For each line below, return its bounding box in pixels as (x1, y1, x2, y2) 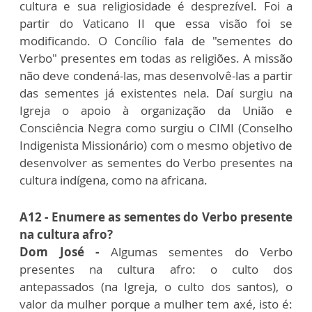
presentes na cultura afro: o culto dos (19, 261, 292, 277)
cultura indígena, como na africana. (19, 172, 208, 188)
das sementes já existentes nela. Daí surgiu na (19, 85, 292, 101)
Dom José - (19, 244, 99, 260)
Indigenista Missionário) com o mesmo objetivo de (19, 137, 292, 153)
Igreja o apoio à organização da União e (19, 102, 292, 118)
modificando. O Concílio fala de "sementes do (19, 33, 292, 49)
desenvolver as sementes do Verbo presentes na (19, 155, 292, 171)
